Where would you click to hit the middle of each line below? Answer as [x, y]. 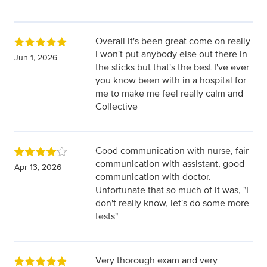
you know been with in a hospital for [171, 80]
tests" [107, 216]
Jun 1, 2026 [36, 58]
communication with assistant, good [170, 164]
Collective [117, 107]
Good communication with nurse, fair [172, 151]
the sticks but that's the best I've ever [172, 67]
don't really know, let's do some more [172, 203]
